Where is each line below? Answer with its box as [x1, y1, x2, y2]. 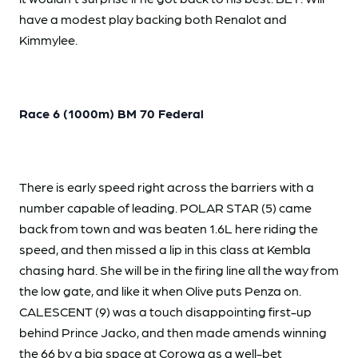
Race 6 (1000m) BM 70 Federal [19, 105, 204, 121]
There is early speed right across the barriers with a [19, 178, 314, 194]
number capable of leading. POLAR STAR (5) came [19, 199, 312, 215]
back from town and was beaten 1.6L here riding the [19, 220, 318, 236]
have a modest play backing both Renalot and [19, 10, 287, 26]
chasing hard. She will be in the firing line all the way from [19, 261, 339, 277]
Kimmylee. [19, 31, 78, 47]
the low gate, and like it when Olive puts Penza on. [19, 282, 301, 298]
